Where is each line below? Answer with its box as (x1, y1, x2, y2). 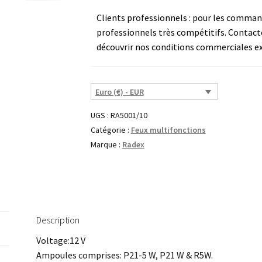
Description (36, 214, 80, 226)
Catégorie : (90, 124, 131, 135)
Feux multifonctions (130, 124, 206, 135)
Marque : (90, 139, 122, 150)
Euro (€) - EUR (95, 87, 144, 98)
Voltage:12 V (36, 235, 86, 246)
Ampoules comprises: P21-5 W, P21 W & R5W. (36, 249, 213, 261)
